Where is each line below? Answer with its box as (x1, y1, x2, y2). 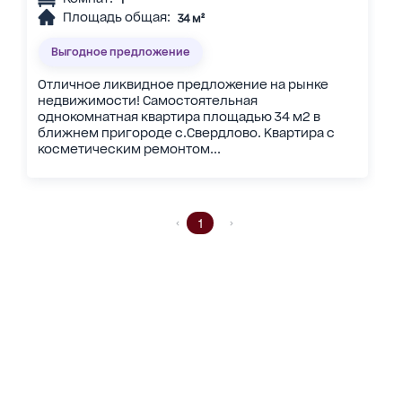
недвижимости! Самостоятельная (37, 93, 258, 109)
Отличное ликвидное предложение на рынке (37, 77, 328, 92)
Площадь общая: (62, 10, 170, 25)
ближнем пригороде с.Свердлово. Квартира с (37, 126, 335, 141)
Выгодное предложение (51, 44, 191, 58)
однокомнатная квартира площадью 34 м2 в (37, 109, 320, 125)
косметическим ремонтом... (37, 142, 221, 157)
